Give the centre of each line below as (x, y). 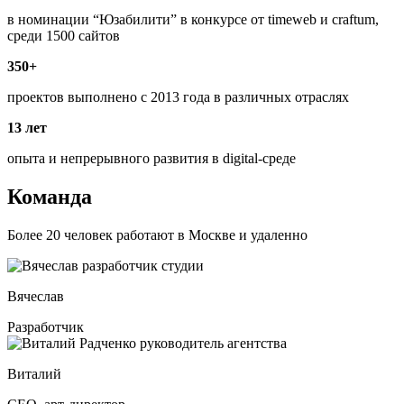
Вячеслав (36, 296)
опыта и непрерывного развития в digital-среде (151, 159)
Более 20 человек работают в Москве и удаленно (157, 234)
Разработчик (46, 326)
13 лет (27, 128)
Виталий (34, 373)
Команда (50, 196)
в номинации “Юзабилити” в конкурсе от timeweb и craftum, (193, 20)
